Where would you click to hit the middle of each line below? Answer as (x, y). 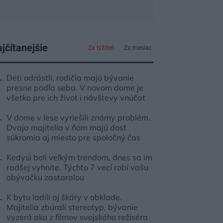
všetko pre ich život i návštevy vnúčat (76, 98)
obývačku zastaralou (45, 177)
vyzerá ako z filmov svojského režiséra (77, 217)
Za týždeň (101, 48)
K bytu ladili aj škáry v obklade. (64, 197)
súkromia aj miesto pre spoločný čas (73, 137)
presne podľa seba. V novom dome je (75, 88)
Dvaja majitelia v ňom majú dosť (66, 127)
